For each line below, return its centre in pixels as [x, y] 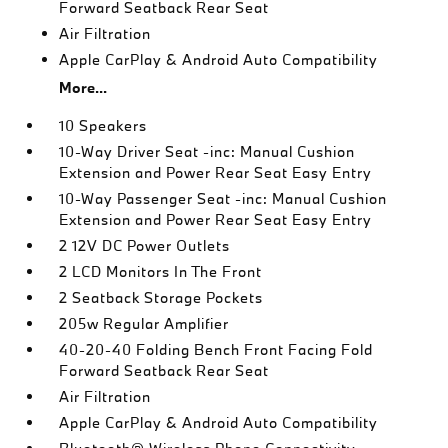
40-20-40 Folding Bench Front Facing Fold [216, 349]
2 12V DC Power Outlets [145, 245]
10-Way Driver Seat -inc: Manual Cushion [207, 151]
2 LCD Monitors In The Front [161, 271]
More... [83, 87]
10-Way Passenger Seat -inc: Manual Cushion [223, 198]
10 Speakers [103, 125]
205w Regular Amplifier [144, 323]
